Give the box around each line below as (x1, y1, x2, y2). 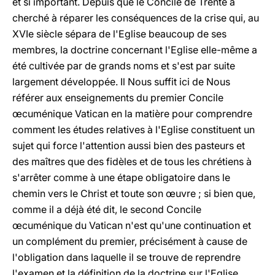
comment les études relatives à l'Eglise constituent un (12, 123, 255, 136)
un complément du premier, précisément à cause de (12, 235, 247, 247)
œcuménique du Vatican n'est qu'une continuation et (12, 219, 251, 231)
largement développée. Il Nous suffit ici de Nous (12, 76, 230, 88)
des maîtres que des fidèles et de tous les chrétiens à (12, 155, 252, 168)
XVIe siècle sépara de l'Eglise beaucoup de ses (12, 28, 227, 40)
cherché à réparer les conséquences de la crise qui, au (12, 12, 259, 24)
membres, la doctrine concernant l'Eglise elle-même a (12, 44, 257, 56)
